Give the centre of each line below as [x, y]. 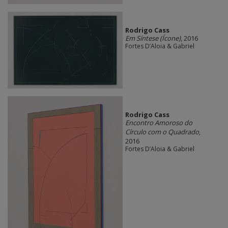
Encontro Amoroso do [159, 122]
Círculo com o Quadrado [162, 132]
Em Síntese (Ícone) [153, 38]
